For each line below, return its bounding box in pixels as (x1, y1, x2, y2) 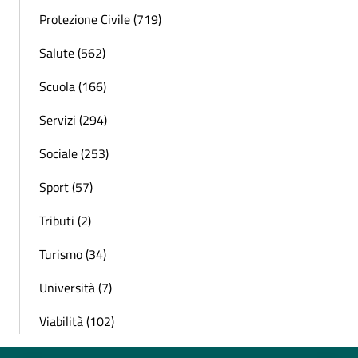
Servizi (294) (39, 109, 107, 129)
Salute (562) (39, 42, 105, 62)
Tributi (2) (39, 210, 91, 230)
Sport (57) (39, 177, 93, 197)
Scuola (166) (39, 76, 106, 96)
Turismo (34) (39, 244, 106, 264)
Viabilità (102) (39, 311, 114, 331)
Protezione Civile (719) (39, 9, 161, 29)
